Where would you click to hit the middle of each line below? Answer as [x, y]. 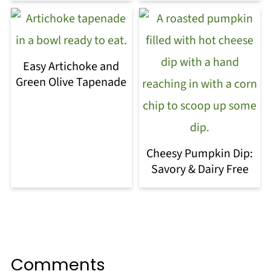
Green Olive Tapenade [71, 82]
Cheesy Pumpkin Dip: [200, 153]
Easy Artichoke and [71, 66]
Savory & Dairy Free [200, 169]
